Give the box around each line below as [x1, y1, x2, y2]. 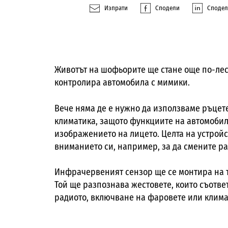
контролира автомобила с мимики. [54, 77, 190, 89]
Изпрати [104, 4, 128, 12]
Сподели [155, 4, 180, 12]
